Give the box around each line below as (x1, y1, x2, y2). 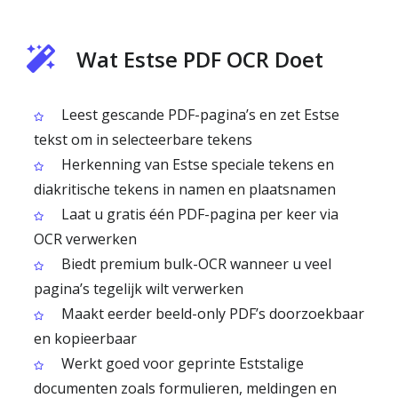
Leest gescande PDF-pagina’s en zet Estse (58, 105, 339, 124)
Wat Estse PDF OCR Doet (76, 44, 323, 74)
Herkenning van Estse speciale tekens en (58, 155, 334, 174)
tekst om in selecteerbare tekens (34, 130, 252, 149)
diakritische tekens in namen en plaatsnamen (34, 179, 336, 199)
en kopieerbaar (34, 329, 137, 348)
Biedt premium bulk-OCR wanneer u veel (58, 254, 331, 274)
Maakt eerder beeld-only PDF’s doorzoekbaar (58, 304, 364, 323)
